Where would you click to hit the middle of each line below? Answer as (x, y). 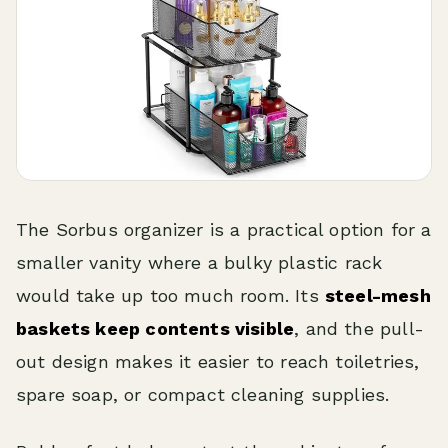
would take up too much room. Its (170, 296)
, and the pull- (359, 329)
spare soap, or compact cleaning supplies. (203, 395)
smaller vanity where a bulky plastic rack (199, 263)
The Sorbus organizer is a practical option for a (224, 230)
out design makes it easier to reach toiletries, (218, 362)
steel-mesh (377, 296)
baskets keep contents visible (155, 329)
